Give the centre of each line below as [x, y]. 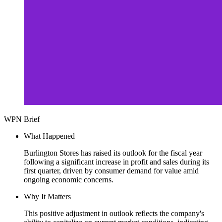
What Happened [49, 136]
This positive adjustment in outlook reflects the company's [114, 213]
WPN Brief [22, 119]
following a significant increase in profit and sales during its [116, 162]
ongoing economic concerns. [69, 179]
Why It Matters [47, 196]
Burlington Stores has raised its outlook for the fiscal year [113, 153]
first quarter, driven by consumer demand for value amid [111, 170]
